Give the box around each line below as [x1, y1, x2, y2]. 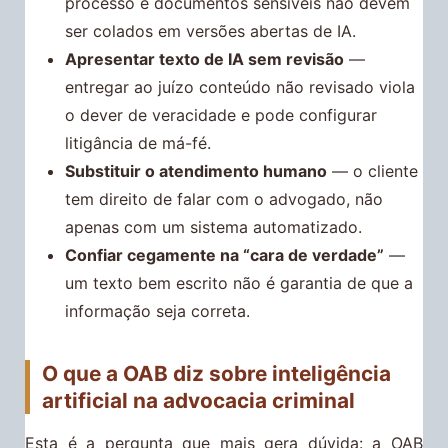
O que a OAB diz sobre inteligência [42, 361, 391, 387]
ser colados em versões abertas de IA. [65, 20, 356, 41]
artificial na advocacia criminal [42, 388, 355, 414]
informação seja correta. [65, 300, 250, 321]
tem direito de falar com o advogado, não [65, 188, 383, 209]
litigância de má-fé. [65, 132, 211, 153]
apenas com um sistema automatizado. [65, 216, 362, 237]
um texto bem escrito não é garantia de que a [65, 272, 413, 293]
